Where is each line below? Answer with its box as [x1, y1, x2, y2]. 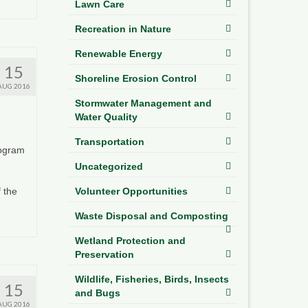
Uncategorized [74, 160, 143, 172]
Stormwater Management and [74, 97, 212, 109]
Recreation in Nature [74, 23, 171, 34]
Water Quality [74, 111, 137, 122]
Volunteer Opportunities [74, 185, 188, 197]
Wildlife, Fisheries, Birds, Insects [74, 273, 229, 285]
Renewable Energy [74, 47, 162, 59]
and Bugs [74, 287, 120, 298]
